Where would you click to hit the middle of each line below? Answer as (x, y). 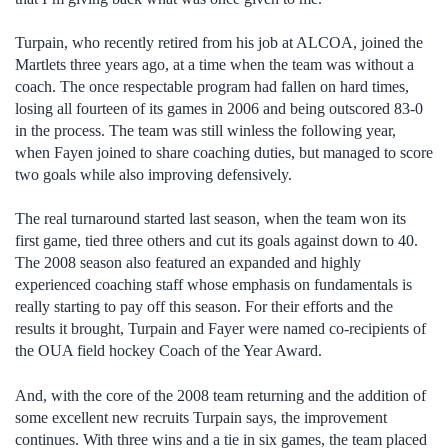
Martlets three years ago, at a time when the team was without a (214, 64)
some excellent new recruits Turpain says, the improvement (201, 417)
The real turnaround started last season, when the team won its (210, 219)
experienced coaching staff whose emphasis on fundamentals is (213, 285)
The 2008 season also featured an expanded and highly (188, 263)
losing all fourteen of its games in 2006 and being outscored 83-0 (219, 108)
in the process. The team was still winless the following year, (205, 130)
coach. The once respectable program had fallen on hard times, (212, 86)
